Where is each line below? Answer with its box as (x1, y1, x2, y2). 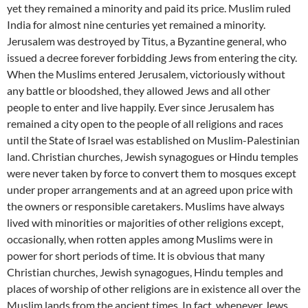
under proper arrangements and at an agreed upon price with (7, 182, 293, 196)
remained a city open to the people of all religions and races (7, 116, 283, 130)
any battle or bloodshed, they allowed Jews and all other (7, 83, 270, 97)
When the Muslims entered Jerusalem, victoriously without (7, 67, 285, 80)
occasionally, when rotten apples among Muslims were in (7, 232, 273, 245)
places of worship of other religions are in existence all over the (7, 281, 300, 295)
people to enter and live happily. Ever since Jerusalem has (7, 100, 274, 113)
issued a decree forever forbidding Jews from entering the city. (7, 50, 297, 64)
